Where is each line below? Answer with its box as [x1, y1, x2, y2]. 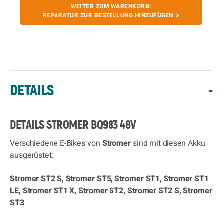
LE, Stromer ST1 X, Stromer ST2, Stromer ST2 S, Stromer [10, 185, 212, 197]
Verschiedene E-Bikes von [10, 137, 102, 149]
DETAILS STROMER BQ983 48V [10, 119, 136, 131]
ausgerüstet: [10, 149, 54, 161]
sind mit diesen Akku [130, 137, 205, 149]
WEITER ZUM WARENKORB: [71, 2, 151, 11]
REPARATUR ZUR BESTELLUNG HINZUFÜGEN [42, 11, 173, 20]
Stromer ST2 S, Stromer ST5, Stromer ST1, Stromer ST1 [10, 173, 209, 185]
